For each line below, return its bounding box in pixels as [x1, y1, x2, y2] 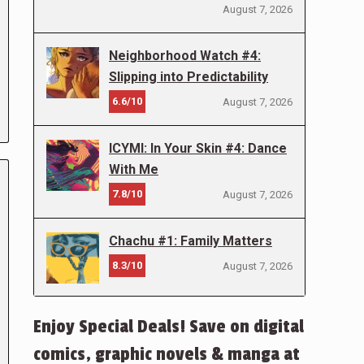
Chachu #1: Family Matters [109, 233, 272, 249]
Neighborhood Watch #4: [109, 48, 261, 63]
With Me [109, 162, 158, 177]
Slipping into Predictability [109, 69, 268, 84]
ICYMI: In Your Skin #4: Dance [109, 141, 287, 156]
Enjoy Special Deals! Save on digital [33, 316, 304, 337]
